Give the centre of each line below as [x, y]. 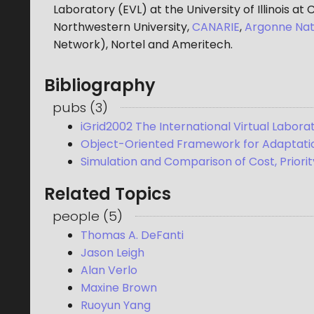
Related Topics [108, 194]
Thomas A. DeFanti [132, 235]
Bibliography [100, 86]
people [76, 217]
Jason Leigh [112, 253]
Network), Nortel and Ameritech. [143, 45]
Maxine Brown [119, 288]
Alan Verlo [109, 271]
